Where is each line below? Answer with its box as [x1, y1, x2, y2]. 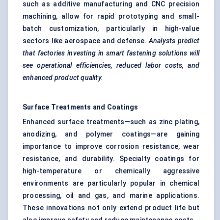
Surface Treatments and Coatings [23, 103, 138, 111]
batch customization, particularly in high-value [23, 25, 199, 33]
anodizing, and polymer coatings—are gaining [23, 130, 199, 138]
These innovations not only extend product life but [23, 204, 199, 212]
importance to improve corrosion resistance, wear [23, 142, 199, 151]
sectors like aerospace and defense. [23, 37, 149, 45]
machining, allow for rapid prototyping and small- [23, 12, 199, 21]
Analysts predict [148, 37, 200, 45]
